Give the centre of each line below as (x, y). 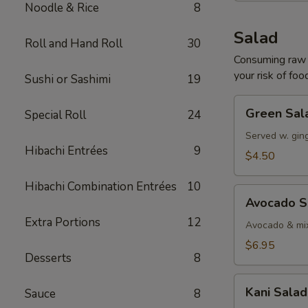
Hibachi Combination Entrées (101, 187)
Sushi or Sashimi (68, 79)
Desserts (48, 258)
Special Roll (55, 115)
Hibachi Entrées (66, 151)
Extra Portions (63, 222)
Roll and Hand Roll (74, 44)
